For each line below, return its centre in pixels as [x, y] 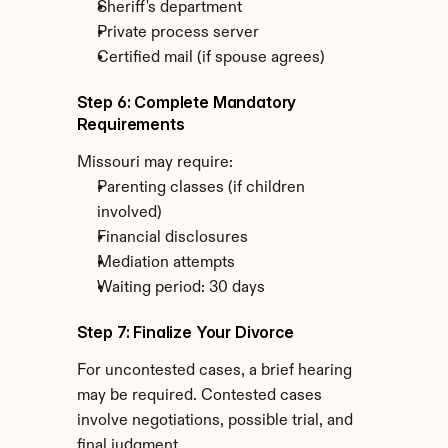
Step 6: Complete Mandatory [186, 102]
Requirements [130, 124]
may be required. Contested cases [199, 396]
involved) [129, 213]
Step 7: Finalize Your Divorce [185, 332]
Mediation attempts [165, 263]
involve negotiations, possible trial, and [214, 421]
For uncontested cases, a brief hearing [214, 371]
